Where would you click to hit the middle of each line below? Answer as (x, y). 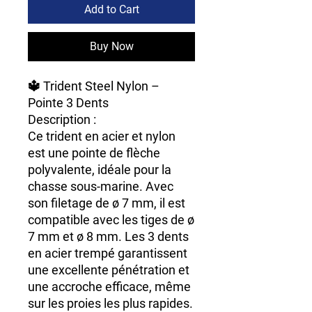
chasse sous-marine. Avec (101, 186)
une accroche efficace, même (109, 286)
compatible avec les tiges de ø (111, 219)
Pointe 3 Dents (68, 102)
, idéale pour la (132, 169)
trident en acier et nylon (111, 136)
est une (50, 153)
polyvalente (60, 169)
